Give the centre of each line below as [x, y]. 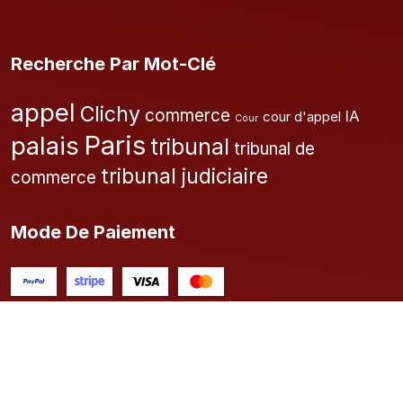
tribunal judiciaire [184, 176]
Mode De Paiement [93, 232]
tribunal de [274, 148]
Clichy [110, 114]
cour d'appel [302, 116]
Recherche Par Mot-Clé [113, 63]
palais [45, 145]
